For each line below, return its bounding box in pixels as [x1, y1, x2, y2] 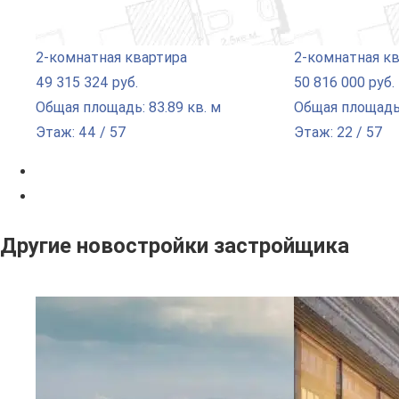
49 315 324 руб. [36, 73, 138, 91]
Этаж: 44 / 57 [36, 123, 126, 141]
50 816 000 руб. [294, 73, 395, 91]
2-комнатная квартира [36, 48, 187, 66]
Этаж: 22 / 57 [294, 123, 383, 141]
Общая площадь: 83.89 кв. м [36, 98, 221, 116]
